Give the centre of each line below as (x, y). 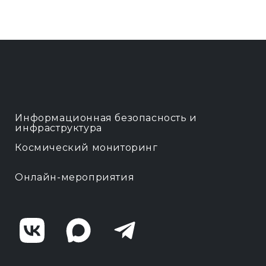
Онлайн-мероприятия (75, 177)
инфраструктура (58, 128)
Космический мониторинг (86, 148)
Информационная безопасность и (106, 118)
